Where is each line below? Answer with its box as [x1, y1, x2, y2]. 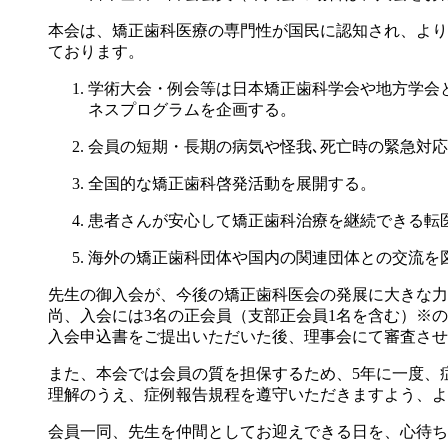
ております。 [48, 43, 144, 61]
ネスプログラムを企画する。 [88, 101, 296, 119]
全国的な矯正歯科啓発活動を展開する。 [88, 175, 376, 193]
